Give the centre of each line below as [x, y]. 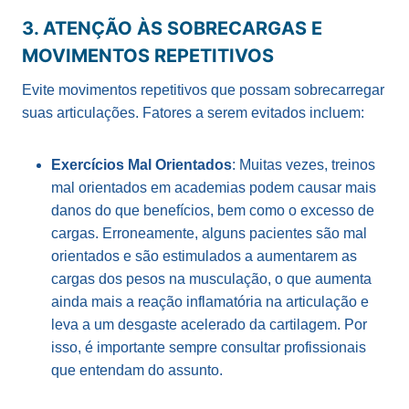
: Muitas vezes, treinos [304, 164]
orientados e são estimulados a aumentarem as [204, 256]
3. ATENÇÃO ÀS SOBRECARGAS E [172, 28]
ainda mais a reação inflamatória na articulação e [210, 301]
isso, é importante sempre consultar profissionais [209, 347]
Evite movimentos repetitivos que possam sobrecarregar [203, 89]
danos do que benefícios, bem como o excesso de [213, 210]
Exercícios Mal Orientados [142, 164]
